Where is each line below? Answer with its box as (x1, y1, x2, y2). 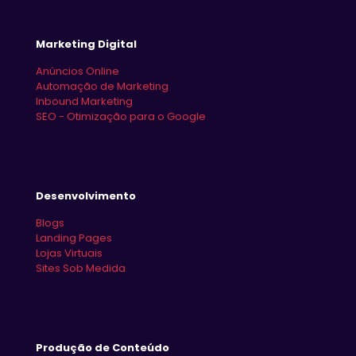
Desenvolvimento (36, 188, 136, 203)
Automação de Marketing (36, 78, 168, 94)
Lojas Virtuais (36, 245, 103, 261)
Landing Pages (36, 230, 112, 246)
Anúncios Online (36, 63, 119, 79)
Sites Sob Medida (36, 260, 126, 276)
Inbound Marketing (36, 93, 133, 109)
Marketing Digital (36, 36, 137, 52)
